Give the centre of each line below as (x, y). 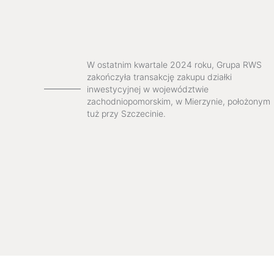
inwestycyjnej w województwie (148, 89)
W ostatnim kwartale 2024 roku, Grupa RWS (174, 64)
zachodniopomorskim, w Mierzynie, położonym (179, 101)
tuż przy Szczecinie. (126, 113)
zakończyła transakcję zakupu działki (159, 76)
